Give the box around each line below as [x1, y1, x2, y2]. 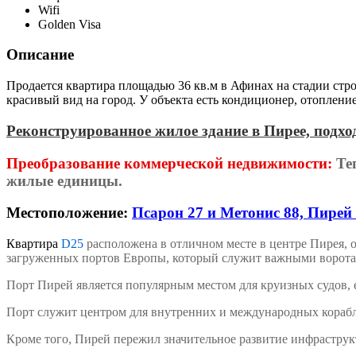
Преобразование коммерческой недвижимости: [6, 154, 332, 172]
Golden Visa [38, 17, 101, 31]
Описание [6, 46, 74, 64]
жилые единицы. [6, 172, 122, 189]
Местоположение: [6, 204, 132, 222]
